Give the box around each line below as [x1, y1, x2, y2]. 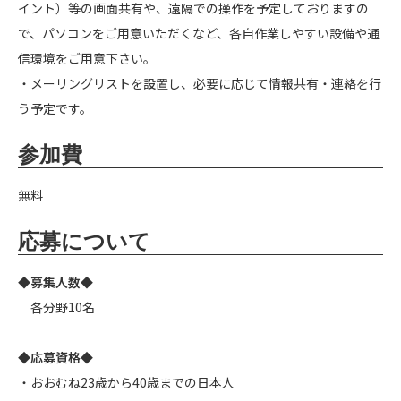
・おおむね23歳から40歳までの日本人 [18, 372, 235, 391]
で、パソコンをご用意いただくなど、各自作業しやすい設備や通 [18, 23, 380, 42]
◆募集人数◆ [18, 272, 93, 291]
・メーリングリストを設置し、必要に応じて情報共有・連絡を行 [18, 73, 381, 92]
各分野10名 [18, 297, 95, 316]
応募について [18, 229, 150, 253]
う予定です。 [18, 98, 92, 117]
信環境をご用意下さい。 [18, 48, 156, 67]
